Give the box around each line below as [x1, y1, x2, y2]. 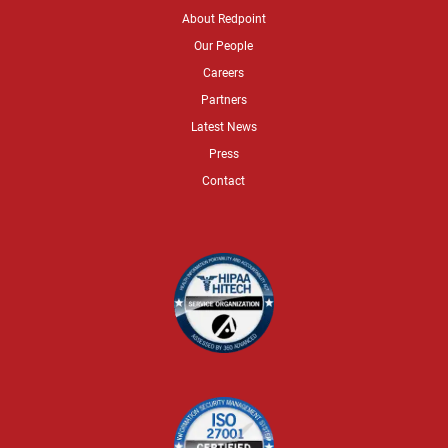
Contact [202, 171, 246, 188]
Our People [194, 36, 254, 53]
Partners [200, 90, 247, 107]
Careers [203, 63, 245, 80]
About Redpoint [181, 9, 266, 26]
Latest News [190, 117, 257, 134]
